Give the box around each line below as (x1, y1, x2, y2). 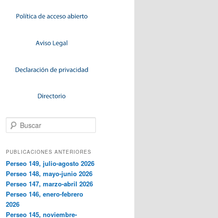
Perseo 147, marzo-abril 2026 (6, 179, 93, 188)
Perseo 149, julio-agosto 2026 (6, 158, 94, 168)
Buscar (6, 117, 24, 126)
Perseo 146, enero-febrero (6, 189, 83, 199)
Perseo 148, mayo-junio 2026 (6, 168, 92, 178)
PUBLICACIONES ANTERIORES (6, 148, 91, 155)
